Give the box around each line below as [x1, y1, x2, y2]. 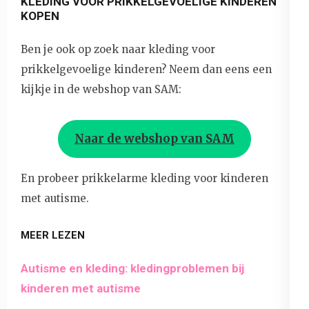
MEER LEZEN [21, 229, 85, 242]
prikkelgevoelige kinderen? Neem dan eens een [21, 62, 272, 76]
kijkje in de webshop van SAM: [21, 82, 181, 96]
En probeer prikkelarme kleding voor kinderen [21, 172, 268, 186]
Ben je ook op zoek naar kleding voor [21, 42, 215, 56]
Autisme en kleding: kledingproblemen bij [21, 261, 244, 276]
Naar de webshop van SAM [74, 130, 235, 146]
